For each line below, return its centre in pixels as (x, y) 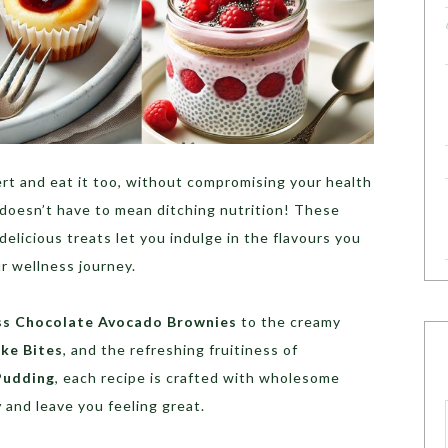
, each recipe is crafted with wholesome (197, 378)
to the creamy (289, 322)
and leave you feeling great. (103, 406)
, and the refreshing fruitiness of (180, 350)
